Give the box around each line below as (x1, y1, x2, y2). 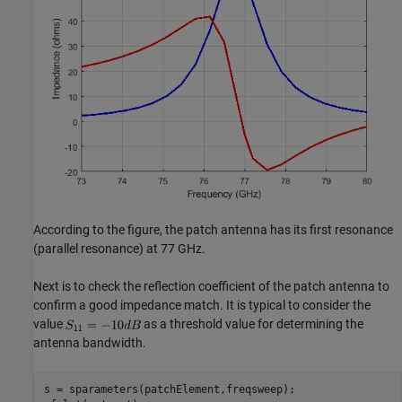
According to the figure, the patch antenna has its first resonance (33, 223, 393, 238)
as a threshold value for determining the (141, 317, 363, 332)
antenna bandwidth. (33, 336, 146, 351)
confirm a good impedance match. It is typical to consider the (33, 298, 371, 313)
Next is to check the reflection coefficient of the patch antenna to (33, 279, 389, 294)
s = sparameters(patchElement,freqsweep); (43, 382, 295, 396)
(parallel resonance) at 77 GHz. (33, 241, 205, 257)
